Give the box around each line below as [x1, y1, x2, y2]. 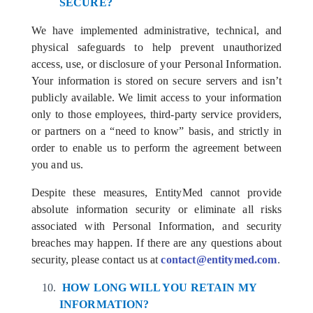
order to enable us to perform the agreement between [31, 142, 282, 154]
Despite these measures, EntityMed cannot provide [31, 187, 282, 198]
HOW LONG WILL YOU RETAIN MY [61, 282, 257, 293]
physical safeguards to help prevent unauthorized [31, 41, 282, 53]
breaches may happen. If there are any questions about [31, 237, 282, 249]
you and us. [31, 159, 84, 170]
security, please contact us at [31, 254, 161, 265]
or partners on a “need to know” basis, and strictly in [31, 125, 282, 137]
